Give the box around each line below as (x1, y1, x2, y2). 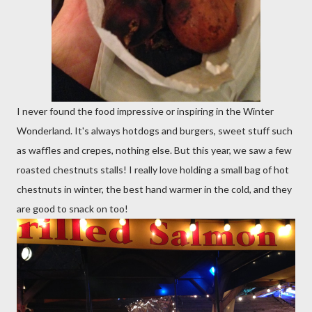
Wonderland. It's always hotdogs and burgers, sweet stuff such (17, 125, 292, 136)
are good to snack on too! (17, 203, 128, 214)
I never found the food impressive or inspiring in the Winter (17, 105, 274, 117)
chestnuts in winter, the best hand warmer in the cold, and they (17, 183, 292, 195)
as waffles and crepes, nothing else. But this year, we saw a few (17, 144, 292, 156)
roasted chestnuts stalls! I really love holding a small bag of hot (17, 164, 289, 175)
